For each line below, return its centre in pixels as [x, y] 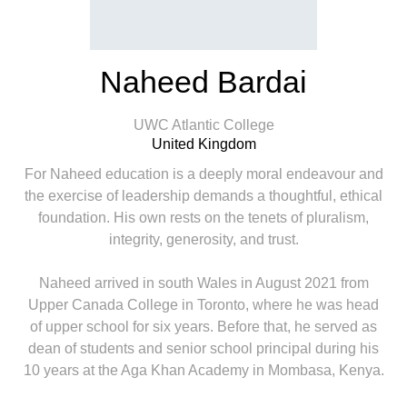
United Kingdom [203, 144]
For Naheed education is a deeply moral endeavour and [203, 174]
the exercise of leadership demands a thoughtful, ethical [203, 196]
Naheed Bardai [203, 82]
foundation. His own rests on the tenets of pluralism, [203, 218]
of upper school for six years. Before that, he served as [203, 327]
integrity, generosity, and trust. [203, 239]
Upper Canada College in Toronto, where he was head [203, 305]
